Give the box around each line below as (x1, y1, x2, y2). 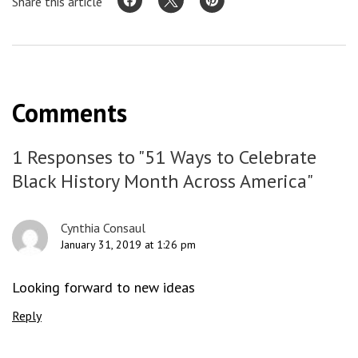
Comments (12, 96, 127, 129)
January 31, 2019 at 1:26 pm (61, 237, 196, 252)
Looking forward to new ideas (12, 278, 195, 296)
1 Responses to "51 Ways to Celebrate (12, 145, 316, 169)
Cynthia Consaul (61, 220, 145, 236)
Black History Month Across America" (12, 169, 313, 193)
